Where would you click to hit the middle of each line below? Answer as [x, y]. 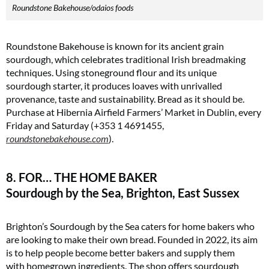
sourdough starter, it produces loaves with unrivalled [114, 86]
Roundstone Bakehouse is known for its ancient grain [115, 46]
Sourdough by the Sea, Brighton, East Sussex [123, 193]
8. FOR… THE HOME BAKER [82, 177]
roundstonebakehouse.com [57, 139]
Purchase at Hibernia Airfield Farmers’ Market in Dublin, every [134, 112]
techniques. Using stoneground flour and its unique [111, 73]
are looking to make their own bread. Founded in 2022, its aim [132, 240]
